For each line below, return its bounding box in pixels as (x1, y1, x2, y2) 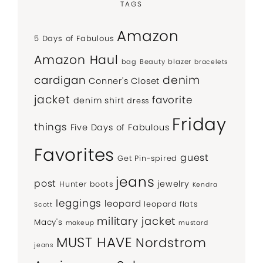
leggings (55, 195, 102, 210)
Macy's (34, 216, 63, 228)
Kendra (192, 180, 218, 189)
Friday (172, 112, 227, 136)
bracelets (194, 57, 228, 66)
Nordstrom (135, 234, 207, 251)
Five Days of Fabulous (70, 121, 170, 133)
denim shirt (73, 94, 124, 106)
